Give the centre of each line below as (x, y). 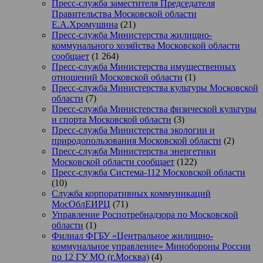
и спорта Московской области (112, 120)
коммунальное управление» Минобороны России (151, 247)
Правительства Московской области (124, 14)
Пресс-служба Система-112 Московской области (149, 173)
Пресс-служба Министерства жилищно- (132, 35)
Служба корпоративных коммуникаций (131, 194)
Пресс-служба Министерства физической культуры (154, 109)
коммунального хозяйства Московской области (146, 46)
